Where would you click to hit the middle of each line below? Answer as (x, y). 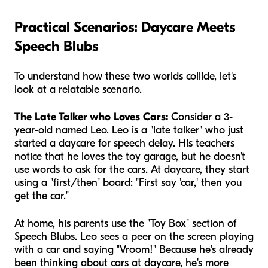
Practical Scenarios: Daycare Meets (125, 27)
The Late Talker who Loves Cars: (91, 117)
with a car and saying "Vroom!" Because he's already (134, 249)
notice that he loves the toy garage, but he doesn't (130, 156)
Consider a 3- (200, 117)
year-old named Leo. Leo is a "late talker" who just (129, 130)
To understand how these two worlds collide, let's (125, 76)
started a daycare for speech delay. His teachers (124, 143)
